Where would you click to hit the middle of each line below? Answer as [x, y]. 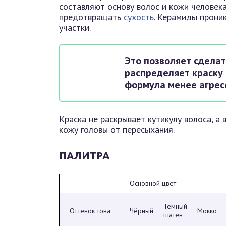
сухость [139, 17]
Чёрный [142, 211]
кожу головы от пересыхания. [117, 129]
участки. [75, 27]
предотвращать [91, 17]
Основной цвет [153, 183]
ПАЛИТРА [84, 156]
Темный [175, 206]
